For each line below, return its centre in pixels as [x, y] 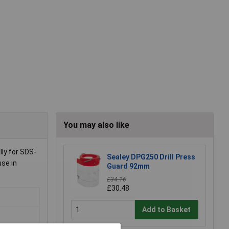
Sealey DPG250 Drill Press [151, 157]
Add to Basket [167, 209]
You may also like [96, 125]
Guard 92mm [128, 166]
